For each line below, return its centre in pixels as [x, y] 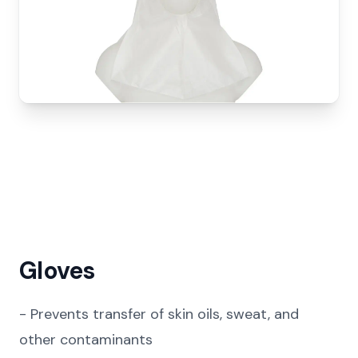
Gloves [57, 270]
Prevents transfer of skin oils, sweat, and [165, 314]
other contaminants [86, 339]
